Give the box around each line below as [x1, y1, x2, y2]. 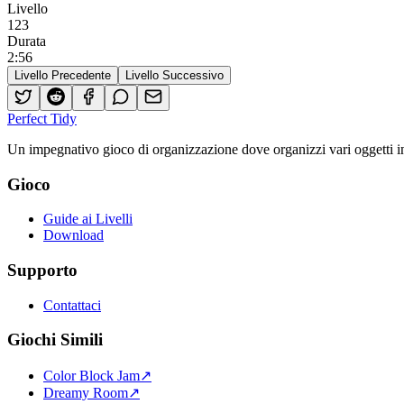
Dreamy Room [43, 385, 128, 401]
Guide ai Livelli [43, 211, 133, 227]
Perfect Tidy [7, 110, 77, 126]
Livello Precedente [14, 68, 111, 82]
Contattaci [43, 297, 101, 313]
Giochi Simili [7, 330, 103, 350]
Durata [7, 32, 46, 49]
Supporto [7, 261, 78, 280]
